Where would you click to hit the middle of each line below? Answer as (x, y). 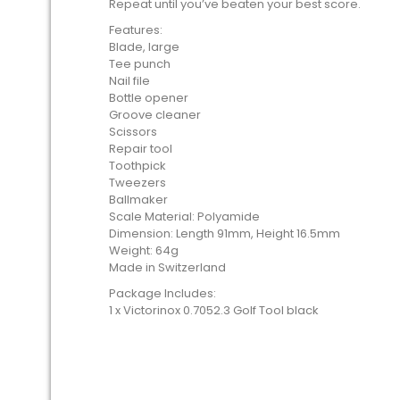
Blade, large (144, 47)
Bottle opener (149, 98)
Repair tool (141, 149)
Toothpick (137, 166)
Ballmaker (138, 200)
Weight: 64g (144, 250)
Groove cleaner (155, 115)
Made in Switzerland (167, 267)
